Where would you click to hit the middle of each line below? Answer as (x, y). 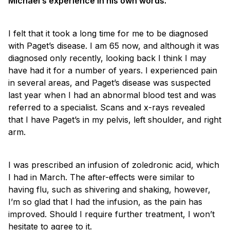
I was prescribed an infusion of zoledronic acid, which (114, 165)
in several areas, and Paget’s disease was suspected (109, 82)
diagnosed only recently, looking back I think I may (107, 58)
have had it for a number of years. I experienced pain (113, 70)
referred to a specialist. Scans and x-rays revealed (107, 107)
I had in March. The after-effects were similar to (101, 177)
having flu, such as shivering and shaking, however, (109, 189)
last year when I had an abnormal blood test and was (112, 95)
